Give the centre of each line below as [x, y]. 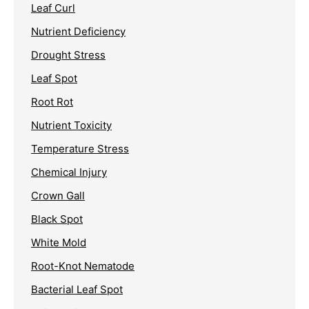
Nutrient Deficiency [78, 31]
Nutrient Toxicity [71, 125]
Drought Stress [68, 54]
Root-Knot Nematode [83, 266]
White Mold [59, 242]
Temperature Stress [80, 148]
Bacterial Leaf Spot [77, 289]
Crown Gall [58, 195]
